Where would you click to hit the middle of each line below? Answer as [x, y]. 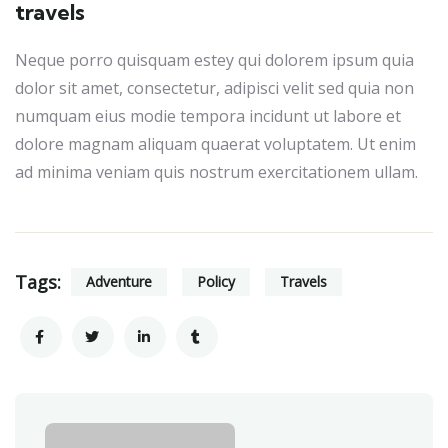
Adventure [119, 282]
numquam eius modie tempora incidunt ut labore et [208, 116]
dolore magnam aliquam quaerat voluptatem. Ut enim [215, 144]
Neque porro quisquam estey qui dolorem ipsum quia [214, 60]
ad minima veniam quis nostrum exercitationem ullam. [216, 172]
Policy [216, 282]
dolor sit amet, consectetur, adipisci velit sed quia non [214, 88]
